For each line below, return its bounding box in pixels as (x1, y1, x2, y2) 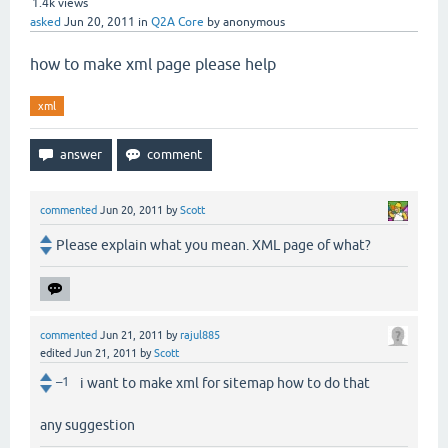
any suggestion (40, 417, 135, 434)
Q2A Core (151, 15, 204, 29)
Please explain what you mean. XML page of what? (56, 237, 371, 254)
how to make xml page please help (30, 55, 276, 73)
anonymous (223, 15, 285, 29)
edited (40, 347, 71, 360)
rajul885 (180, 329, 220, 342)
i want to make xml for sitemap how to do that (80, 375, 370, 392)
